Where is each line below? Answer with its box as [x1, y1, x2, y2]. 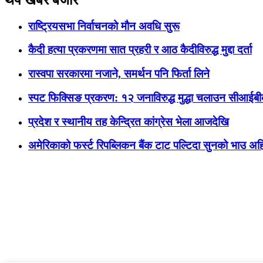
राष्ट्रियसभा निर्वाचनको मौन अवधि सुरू [28, 19, 180, 32]
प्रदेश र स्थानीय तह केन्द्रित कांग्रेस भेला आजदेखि [28, 115, 229, 128]
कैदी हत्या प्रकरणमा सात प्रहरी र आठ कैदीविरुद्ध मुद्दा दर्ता [28, 43, 252, 56]
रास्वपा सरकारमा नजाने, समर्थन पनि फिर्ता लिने [28, 68, 210, 80]
